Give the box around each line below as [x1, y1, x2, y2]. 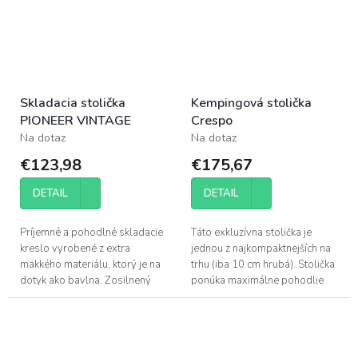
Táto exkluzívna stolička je [191, 225, 312, 240]
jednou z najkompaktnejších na [191, 241, 331, 256]
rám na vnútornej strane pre [20, 288, 149, 304]
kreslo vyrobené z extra [20, 241, 130, 256]
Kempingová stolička [191, 93, 312, 112]
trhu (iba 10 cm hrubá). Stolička [191, 257, 335, 272]
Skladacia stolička [20, 93, 125, 112]
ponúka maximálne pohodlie [191, 272, 324, 288]
